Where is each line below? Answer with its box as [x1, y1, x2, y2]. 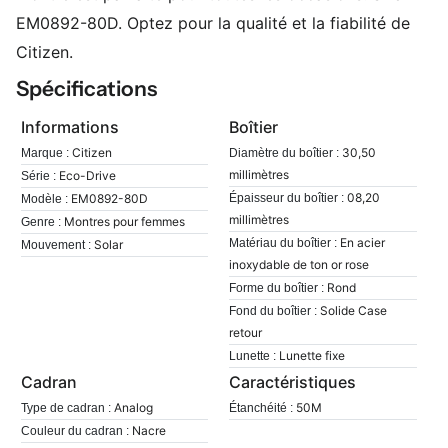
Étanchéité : [229, 400, 294, 415]
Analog [114, 399, 153, 415]
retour [229, 324, 263, 340]
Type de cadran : [21, 400, 111, 415]
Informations [21, 116, 119, 137]
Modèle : [21, 191, 68, 206]
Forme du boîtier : [229, 280, 325, 295]
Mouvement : [21, 237, 91, 252]
